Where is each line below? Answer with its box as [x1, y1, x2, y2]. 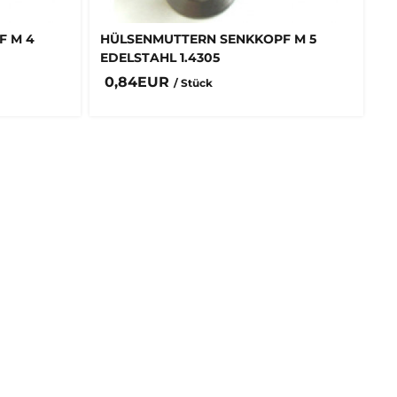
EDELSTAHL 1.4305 [99, 50, 220, 66]
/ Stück [173, 75, 213, 90]
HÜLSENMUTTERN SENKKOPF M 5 [99, 31, 316, 48]
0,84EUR [104, 73, 174, 90]
